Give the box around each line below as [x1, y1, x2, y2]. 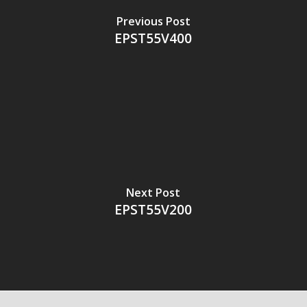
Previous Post [116, 13, 191, 29]
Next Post [126, 184, 181, 200]
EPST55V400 [114, 28, 193, 47]
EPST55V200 [114, 199, 193, 219]
